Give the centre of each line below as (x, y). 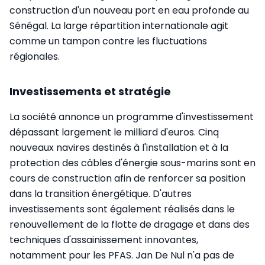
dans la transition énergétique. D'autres (101, 193)
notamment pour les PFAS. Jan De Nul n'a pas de (122, 255)
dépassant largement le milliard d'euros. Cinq (114, 132)
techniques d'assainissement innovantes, (104, 240)
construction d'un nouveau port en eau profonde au (129, 10)
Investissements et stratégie (90, 91)
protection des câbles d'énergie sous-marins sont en (132, 163)
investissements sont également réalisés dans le (122, 209)
